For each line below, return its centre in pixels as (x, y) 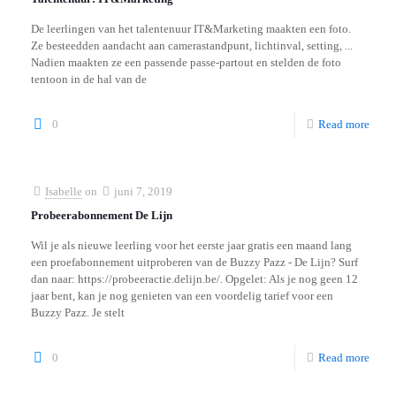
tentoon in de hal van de (89, 79)
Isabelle (64, 191)
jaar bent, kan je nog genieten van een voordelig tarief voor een (182, 296)
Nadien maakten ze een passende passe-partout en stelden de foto (186, 62)
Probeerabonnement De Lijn (102, 215)
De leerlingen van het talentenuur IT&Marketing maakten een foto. (191, 29)
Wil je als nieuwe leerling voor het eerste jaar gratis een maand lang (191, 245)
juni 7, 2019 (143, 191)
